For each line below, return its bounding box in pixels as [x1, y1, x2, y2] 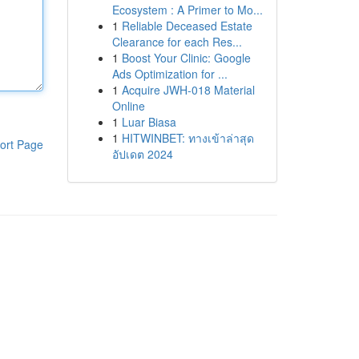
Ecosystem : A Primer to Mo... [111, 2, 263, 18]
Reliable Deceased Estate [121, 18, 252, 34]
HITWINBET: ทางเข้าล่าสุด [121, 130, 254, 146]
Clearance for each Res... [111, 34, 242, 50]
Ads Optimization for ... [111, 66, 228, 82]
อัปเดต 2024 [111, 146, 173, 162]
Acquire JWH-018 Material [121, 82, 255, 98]
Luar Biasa [121, 114, 176, 130]
